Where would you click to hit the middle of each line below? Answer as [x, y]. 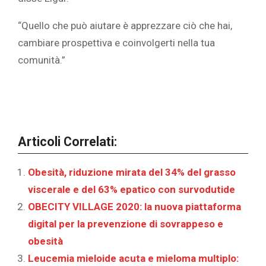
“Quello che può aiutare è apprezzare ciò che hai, [125, 25]
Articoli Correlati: [67, 141]
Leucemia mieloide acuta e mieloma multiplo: [133, 258]
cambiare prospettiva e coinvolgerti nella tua [116, 42]
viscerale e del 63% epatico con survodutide [132, 189]
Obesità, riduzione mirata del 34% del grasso [132, 172]
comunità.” [42, 60]
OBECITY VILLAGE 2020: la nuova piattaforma [134, 206]
